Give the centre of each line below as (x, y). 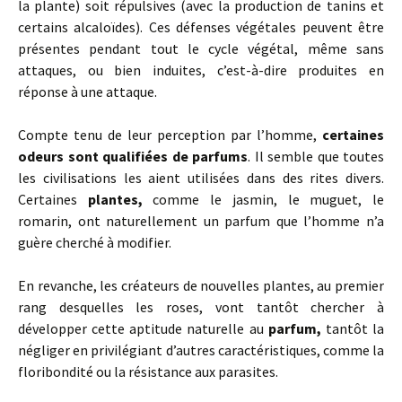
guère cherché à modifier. (95, 243)
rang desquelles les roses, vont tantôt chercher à (201, 307)
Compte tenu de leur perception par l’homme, (170, 135)
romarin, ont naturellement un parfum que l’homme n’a (201, 221)
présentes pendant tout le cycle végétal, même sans (201, 49)
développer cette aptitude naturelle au (143, 329)
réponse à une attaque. (87, 92)
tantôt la (353, 329)
